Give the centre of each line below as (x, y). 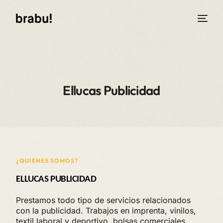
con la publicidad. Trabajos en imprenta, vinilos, (106, 211)
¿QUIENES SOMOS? (47, 161)
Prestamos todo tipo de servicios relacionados (104, 200)
